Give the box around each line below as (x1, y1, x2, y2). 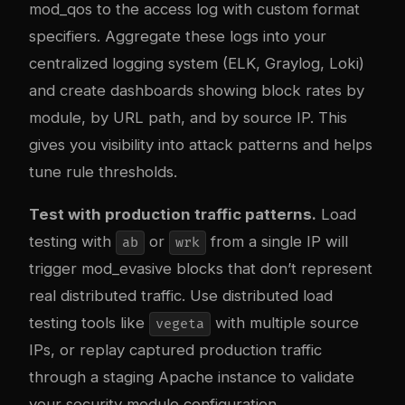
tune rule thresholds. (29, 163, 177, 182)
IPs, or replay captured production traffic (29, 341, 322, 360)
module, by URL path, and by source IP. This (29, 108, 347, 127)
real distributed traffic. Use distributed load (29, 287, 333, 306)
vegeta (155, 316, 204, 334)
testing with (29, 232, 116, 251)
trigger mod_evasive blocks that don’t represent (29, 259, 372, 278)
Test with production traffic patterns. (29, 205, 316, 224)
